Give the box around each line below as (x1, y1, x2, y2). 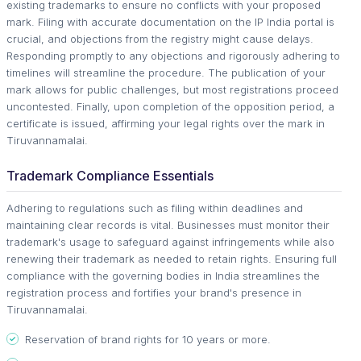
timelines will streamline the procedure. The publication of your (6, 65, 326, 79)
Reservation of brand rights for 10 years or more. (25, 332, 271, 346)
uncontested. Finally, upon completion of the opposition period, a (6, 99, 334, 113)
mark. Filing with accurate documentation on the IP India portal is (6, 15, 334, 28)
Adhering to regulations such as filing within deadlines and (6, 201, 303, 214)
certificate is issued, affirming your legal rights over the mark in (6, 116, 325, 130)
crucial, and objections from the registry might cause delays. (6, 31, 313, 45)
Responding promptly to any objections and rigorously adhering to (6, 48, 340, 62)
